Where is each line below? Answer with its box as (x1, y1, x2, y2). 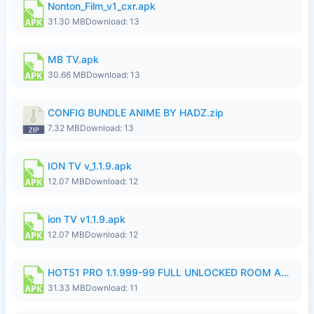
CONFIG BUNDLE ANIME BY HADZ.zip (48, 107, 224, 118)
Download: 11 (86, 282, 138, 293)
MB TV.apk (48, 53, 99, 65)
